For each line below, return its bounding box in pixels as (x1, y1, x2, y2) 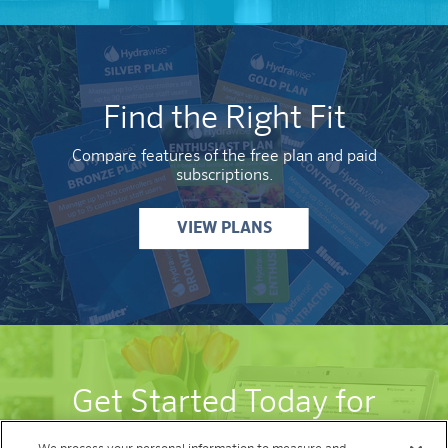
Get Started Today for (72, 386, 376, 419)
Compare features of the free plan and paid (71, 148, 377, 166)
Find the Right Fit (102, 102, 346, 135)
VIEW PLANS (176, 221, 272, 238)
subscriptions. (175, 167, 273, 185)
